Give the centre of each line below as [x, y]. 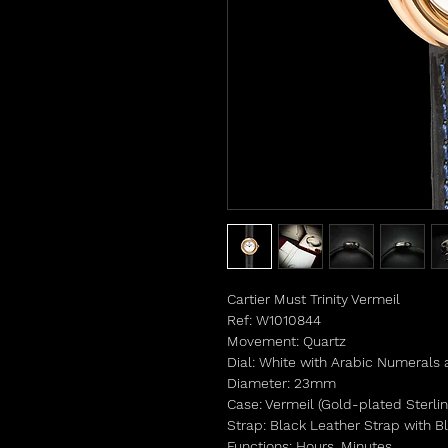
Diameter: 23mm [281, 383]
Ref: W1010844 [274, 320]
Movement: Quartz [286, 341]
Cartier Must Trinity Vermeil [313, 299]
